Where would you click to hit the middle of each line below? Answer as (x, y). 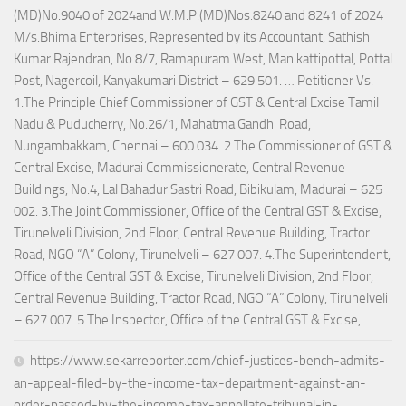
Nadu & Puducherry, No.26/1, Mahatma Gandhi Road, (162, 125)
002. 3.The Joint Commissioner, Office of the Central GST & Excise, (198, 212)
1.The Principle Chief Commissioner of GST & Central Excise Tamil (196, 103)
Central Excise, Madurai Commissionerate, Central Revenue (179, 168)
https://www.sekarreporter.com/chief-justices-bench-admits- (208, 361)
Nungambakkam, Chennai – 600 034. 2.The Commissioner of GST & (203, 146)
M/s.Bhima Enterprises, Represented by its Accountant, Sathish (192, 38)
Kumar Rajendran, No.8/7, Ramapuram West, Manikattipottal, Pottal (203, 59)
